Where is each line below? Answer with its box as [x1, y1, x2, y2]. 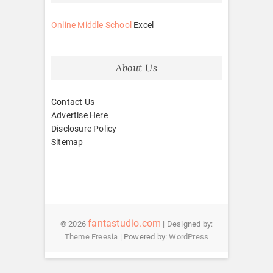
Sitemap [51, 136, 83, 147]
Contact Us [51, 96, 94, 107]
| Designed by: [161, 219, 213, 229]
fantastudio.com [88, 217, 161, 229]
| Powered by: [118, 232, 169, 241]
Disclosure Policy [51, 123, 117, 133]
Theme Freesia [64, 232, 118, 241]
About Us [116, 61, 157, 74]
